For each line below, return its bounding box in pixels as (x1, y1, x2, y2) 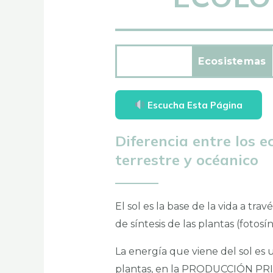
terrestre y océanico (115, 150, 258, 169)
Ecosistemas (198, 55, 266, 68)
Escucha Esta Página (144, 99, 243, 111)
